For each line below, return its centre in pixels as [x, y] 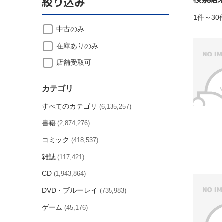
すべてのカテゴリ [69, 106]
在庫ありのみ [77, 45]
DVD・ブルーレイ [70, 190]
